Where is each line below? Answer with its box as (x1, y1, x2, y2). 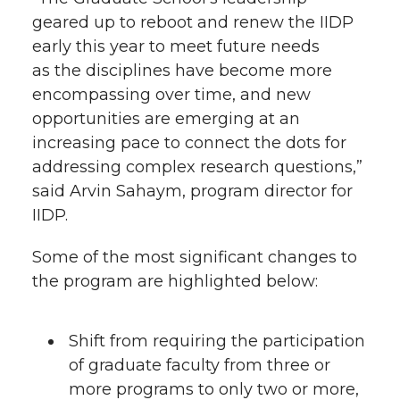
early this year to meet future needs (32, 37, 320, 57)
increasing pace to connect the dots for (32, 133, 346, 154)
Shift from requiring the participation (68, 331, 365, 352)
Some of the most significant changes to (32, 247, 357, 268)
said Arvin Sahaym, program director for (32, 181, 353, 202)
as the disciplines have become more (32, 61, 332, 81)
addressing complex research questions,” (32, 157, 362, 178)
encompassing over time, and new (32, 85, 311, 105)
